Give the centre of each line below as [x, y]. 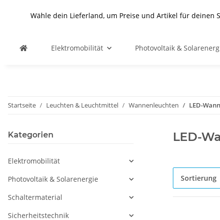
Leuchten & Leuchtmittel [82, 105]
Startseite [22, 105]
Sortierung [199, 178]
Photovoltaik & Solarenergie [53, 179]
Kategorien [31, 135]
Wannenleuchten [154, 105]
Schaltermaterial [35, 197]
